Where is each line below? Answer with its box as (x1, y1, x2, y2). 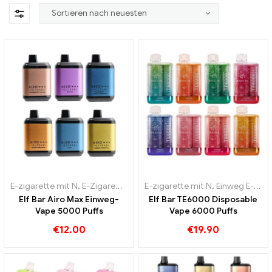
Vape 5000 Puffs (35, 206, 103, 217)
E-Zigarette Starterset (82, 181, 115, 192)
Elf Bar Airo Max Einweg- (19, 194, 119, 205)
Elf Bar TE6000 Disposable (149, 194, 257, 205)
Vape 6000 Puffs (169, 206, 237, 217)
